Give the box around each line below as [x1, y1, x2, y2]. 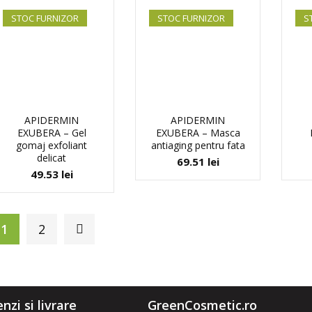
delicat [37, 151, 66, 164]
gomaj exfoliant [16, 139, 87, 152]
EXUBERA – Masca [155, 126, 240, 139]
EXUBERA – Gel [17, 126, 86, 139]
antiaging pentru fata [150, 139, 245, 152]
